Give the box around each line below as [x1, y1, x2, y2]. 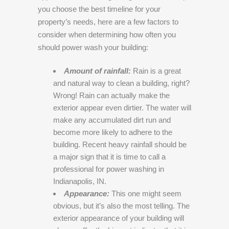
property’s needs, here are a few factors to [38, 17, 178, 26]
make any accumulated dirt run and [53, 115, 171, 124]
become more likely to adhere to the [53, 127, 172, 136]
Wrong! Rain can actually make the [53, 90, 170, 100]
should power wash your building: [38, 42, 148, 52]
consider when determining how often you [38, 30, 176, 39]
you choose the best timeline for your [38, 4, 161, 13]
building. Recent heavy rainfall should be [53, 140, 187, 149]
